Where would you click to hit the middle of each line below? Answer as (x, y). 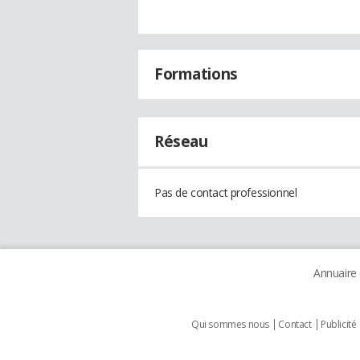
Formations (196, 74)
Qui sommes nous (230, 324)
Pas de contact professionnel (226, 192)
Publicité (339, 324)
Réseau (181, 141)
